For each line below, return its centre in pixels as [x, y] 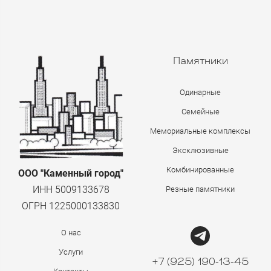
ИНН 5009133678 [71, 190]
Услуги [71, 252]
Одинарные [200, 92]
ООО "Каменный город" [71, 173]
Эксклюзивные [200, 150]
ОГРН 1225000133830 [71, 206]
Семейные [200, 112]
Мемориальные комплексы [200, 131]
